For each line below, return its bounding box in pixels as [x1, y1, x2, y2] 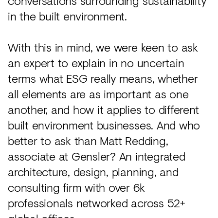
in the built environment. [8, 7, 127, 24]
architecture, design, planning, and [8, 163, 179, 180]
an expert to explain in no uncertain [8, 54, 184, 71]
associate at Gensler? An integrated [8, 147, 185, 164]
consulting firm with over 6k [8, 179, 145, 196]
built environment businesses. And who [8, 116, 200, 133]
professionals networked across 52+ [8, 194, 185, 211]
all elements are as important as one [8, 85, 189, 102]
